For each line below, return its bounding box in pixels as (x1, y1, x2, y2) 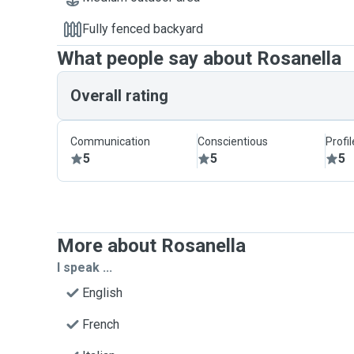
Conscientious (198, 135, 269, 148)
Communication (70, 135, 150, 148)
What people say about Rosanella (57, 47, 341, 70)
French (82, 317, 119, 332)
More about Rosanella (57, 235, 246, 257)
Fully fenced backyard (82, 21, 203, 36)
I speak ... (57, 260, 112, 275)
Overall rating (70, 86, 168, 105)
